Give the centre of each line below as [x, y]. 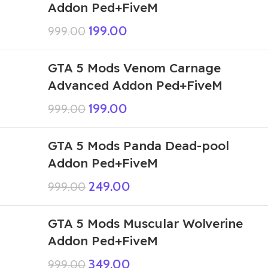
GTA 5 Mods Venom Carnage [134, 68]
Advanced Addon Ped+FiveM [135, 85]
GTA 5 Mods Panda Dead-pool [138, 145]
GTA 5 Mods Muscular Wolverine [145, 223]
